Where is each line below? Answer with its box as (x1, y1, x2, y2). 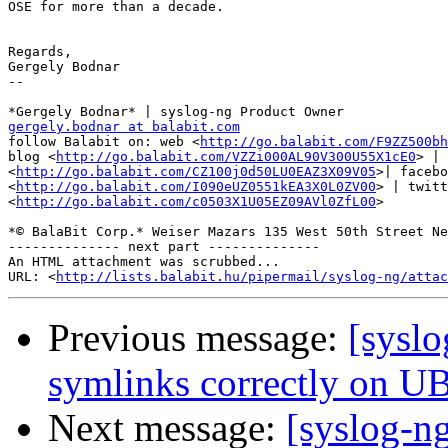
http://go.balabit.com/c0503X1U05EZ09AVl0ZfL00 (16, 194, 376, 210)
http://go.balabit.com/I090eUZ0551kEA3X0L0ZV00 (16, 179, 376, 195)
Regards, (8, 44, 72, 60)
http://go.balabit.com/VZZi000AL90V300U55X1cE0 (56, 149, 416, 165)
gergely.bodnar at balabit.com (8, 119, 240, 135)
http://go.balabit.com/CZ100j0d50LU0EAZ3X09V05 (16, 164, 376, 180)
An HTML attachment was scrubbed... (8, 254, 280, 270)
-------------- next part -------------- (8, 239, 320, 255)
